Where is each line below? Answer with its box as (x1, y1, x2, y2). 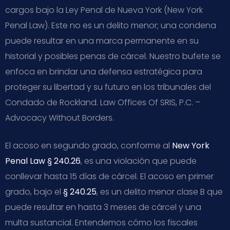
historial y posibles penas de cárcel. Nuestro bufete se (5, 50, 221, 62)
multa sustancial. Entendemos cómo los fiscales (5, 216, 198, 228)
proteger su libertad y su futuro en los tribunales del (5, 81, 211, 93)
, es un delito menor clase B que (97, 185, 223, 198)
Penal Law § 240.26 (5, 155, 81, 167)
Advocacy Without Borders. (5, 111, 114, 124)
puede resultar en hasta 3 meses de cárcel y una (5, 201, 201, 213)
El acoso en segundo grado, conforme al (5, 139, 172, 151)
